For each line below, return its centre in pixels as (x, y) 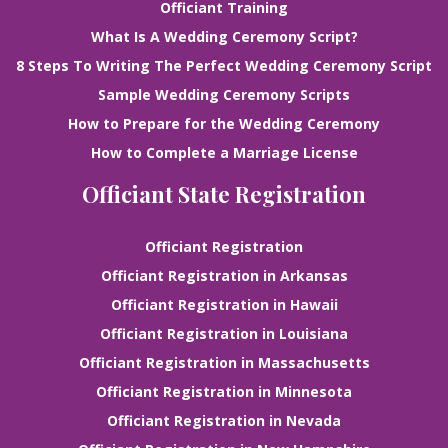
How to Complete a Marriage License (224, 153)
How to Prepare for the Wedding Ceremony (224, 124)
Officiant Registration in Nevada (224, 421)
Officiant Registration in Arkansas (224, 276)
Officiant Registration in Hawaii (224, 305)
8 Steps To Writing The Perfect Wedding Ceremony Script (224, 66)
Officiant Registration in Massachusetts (224, 363)
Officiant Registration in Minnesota (224, 392)
